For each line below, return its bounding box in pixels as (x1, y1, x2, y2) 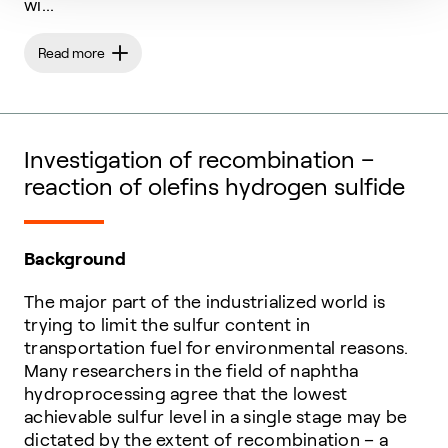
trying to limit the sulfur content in (24, 315, 311, 336)
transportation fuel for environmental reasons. (24, 338, 409, 359)
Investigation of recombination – (24, 146, 374, 174)
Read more (38, 45, 105, 62)
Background (24, 249, 127, 270)
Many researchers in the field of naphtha (24, 361, 358, 382)
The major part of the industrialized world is (24, 292, 386, 313)
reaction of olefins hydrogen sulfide (24, 173, 405, 201)
